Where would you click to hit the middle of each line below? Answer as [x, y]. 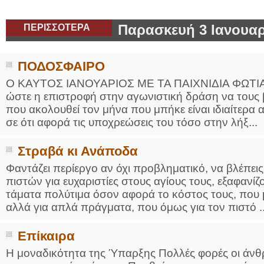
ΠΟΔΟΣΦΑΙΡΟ [61, 66]
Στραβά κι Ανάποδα [78, 151]
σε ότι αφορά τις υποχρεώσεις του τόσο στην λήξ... [132, 122]
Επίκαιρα [46, 236]
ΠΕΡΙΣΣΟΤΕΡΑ [57, 27]
